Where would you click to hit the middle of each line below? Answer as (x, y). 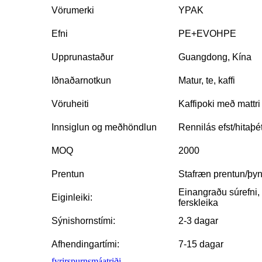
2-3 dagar (198, 221)
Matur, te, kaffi (207, 81)
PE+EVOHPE (207, 34)
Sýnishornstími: (83, 221)
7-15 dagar (201, 244)
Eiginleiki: (72, 198)
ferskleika (198, 203)
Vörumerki (73, 11)
